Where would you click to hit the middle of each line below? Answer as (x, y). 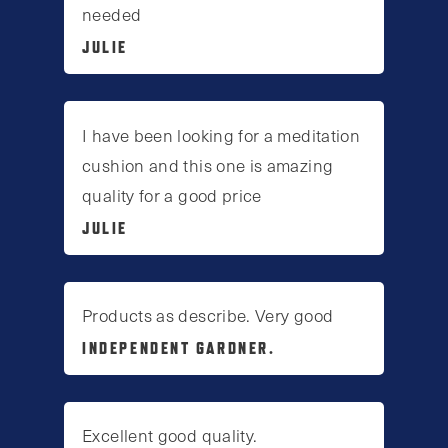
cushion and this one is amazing (208, 164)
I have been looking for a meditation (221, 134)
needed (112, 14)
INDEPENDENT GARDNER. (179, 347)
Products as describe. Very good (208, 314)
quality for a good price (172, 194)
